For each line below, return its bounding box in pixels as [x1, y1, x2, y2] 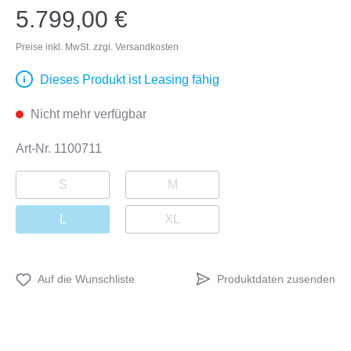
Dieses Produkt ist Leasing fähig [40, 73, 219, 86]
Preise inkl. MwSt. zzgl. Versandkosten [16, 42, 179, 52]
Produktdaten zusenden [217, 272, 335, 285]
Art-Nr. [16, 142, 54, 155]
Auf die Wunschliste [38, 273, 135, 285]
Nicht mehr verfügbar [27, 107, 147, 121]
